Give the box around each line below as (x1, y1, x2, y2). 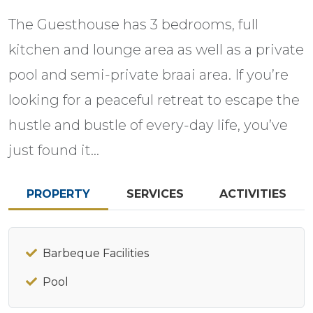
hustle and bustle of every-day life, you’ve (8, 117, 288, 134)
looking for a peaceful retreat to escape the (8, 92, 300, 109)
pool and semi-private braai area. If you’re (8, 66, 289, 84)
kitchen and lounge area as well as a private (8, 41, 304, 59)
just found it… (8, 142, 99, 159)
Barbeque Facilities (43, 247, 149, 261)
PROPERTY (26, 187, 90, 201)
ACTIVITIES (219, 187, 287, 201)
